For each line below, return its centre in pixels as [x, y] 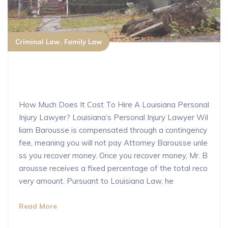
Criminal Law [37, 41]
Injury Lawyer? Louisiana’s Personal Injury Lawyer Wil [113, 117]
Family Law [83, 41]
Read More [38, 206]
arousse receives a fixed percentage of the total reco [113, 168]
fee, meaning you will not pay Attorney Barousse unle [113, 142]
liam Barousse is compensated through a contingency [113, 130]
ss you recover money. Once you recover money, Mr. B [113, 155]
